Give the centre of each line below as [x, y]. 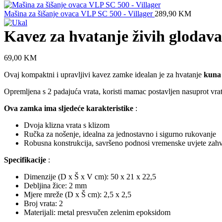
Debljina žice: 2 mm [55, 186]
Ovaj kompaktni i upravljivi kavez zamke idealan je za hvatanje [104, 75]
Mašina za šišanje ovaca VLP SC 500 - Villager [79, 14]
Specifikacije [25, 160]
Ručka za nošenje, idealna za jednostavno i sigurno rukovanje [120, 134]
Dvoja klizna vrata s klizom [67, 125]
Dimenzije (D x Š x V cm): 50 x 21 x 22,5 [90, 177]
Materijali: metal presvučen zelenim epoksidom [97, 212]
